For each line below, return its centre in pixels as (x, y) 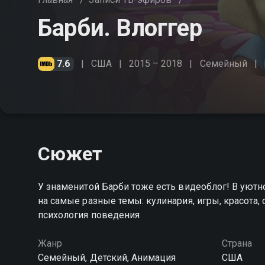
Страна (237, 243)
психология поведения (89, 215)
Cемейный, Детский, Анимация (107, 258)
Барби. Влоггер (120, 28)
